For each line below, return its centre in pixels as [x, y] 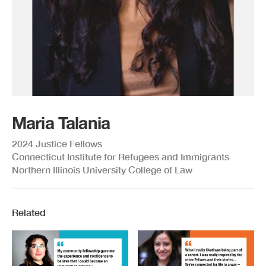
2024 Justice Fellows [57, 144]
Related [29, 212]
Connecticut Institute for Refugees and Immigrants [121, 156]
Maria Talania [61, 123]
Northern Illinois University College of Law [102, 169]
